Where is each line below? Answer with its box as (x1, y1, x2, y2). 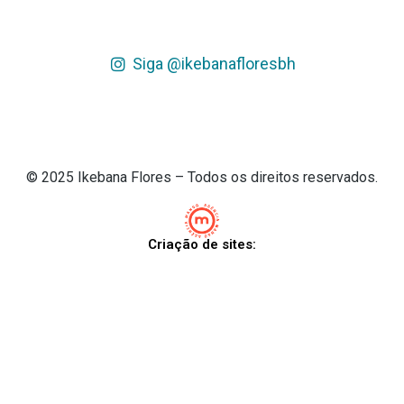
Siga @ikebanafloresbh (133, 54, 297, 74)
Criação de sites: (148, 236, 256, 253)
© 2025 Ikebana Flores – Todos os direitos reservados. (26, 169, 378, 187)
